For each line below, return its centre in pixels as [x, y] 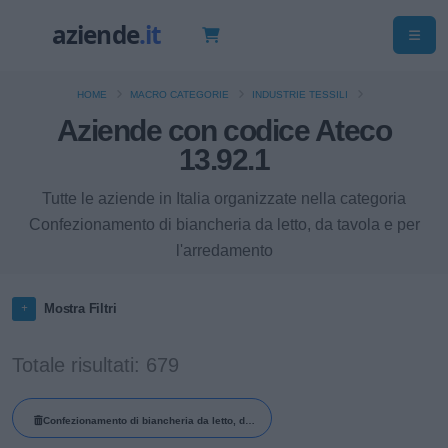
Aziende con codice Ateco [224, 130]
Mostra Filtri [80, 308]
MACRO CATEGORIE [179, 94]
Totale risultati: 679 [95, 365]
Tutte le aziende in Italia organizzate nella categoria [224, 198]
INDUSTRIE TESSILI [300, 94]
